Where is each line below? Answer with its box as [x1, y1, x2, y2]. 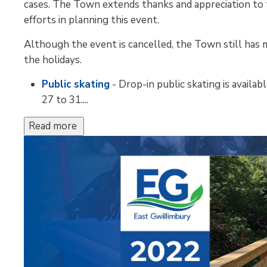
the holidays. [24, 52, 82, 67]
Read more [29, 119, 80, 133]
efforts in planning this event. [24, 13, 160, 27]
